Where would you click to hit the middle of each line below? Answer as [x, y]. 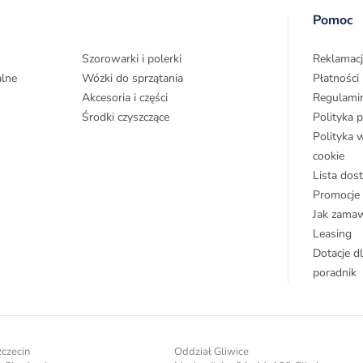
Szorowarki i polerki [131, 59]
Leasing [333, 234]
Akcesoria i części [124, 98]
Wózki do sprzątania [132, 78]
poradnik [335, 273]
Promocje [337, 195]
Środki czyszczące [125, 117]
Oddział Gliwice [212, 352]
